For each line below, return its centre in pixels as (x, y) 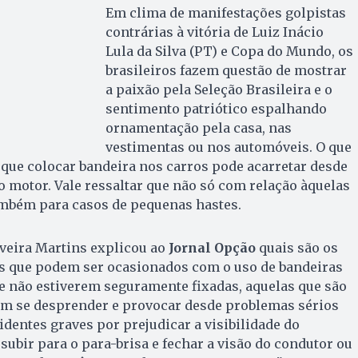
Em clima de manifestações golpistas (225, 12)
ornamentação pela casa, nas (198, 127)
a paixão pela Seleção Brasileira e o (219, 89)
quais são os (296, 247)
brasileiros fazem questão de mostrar (226, 70)
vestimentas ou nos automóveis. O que (228, 147)
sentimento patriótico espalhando (216, 108)
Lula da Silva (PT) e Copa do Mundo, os (229, 51)
